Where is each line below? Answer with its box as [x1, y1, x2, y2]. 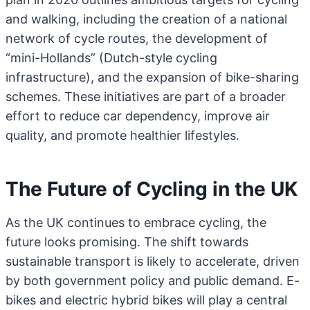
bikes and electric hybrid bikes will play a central [6, 293, 287, 307]
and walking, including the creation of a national [6, 12, 287, 26]
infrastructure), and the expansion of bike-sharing [6, 70, 299, 84]
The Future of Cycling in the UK [6, 177, 298, 201]
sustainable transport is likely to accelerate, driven [6, 254, 300, 268]
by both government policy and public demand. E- [6, 273, 300, 288]
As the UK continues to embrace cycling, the [6, 215, 266, 230]
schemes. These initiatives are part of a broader [6, 89, 286, 104]
